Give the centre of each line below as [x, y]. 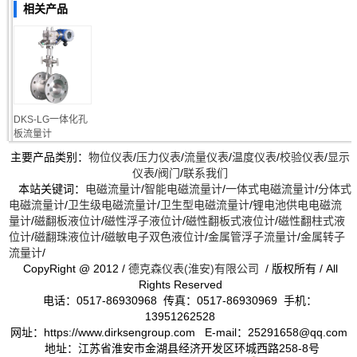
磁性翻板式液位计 [230, 220]
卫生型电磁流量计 [205, 204]
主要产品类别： [49, 157]
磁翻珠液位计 [68, 236]
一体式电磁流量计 [270, 188]
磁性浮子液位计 [143, 220]
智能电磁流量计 [183, 188]
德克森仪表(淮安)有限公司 [193, 268]
